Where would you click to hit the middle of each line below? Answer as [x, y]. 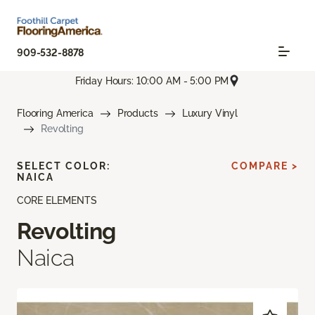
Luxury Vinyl [210, 114]
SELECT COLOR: [64, 166]
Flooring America [55, 114]
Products [137, 114]
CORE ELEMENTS [57, 201]
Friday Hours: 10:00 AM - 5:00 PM [152, 81]
